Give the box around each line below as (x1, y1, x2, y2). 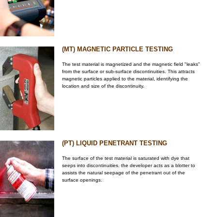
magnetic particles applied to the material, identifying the (62, 76, 188, 81)
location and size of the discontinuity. (62, 83, 144, 89)
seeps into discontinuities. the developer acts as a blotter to (62, 163, 195, 168)
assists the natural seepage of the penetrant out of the (62, 170, 185, 175)
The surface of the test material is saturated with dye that (62, 155, 189, 161)
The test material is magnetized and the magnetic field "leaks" (62, 62, 200, 67)
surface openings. (62, 177, 102, 183)
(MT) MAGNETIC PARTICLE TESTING (62, 46, 173, 53)
